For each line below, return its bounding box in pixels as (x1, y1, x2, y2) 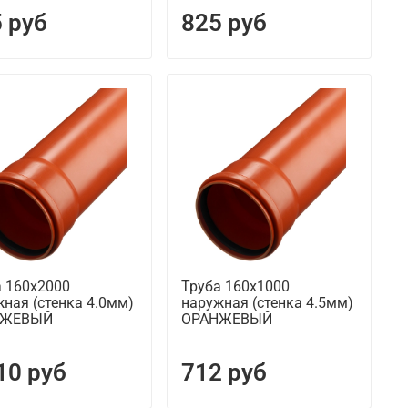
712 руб (180, 359, 267, 387)
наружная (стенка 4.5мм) (180, 294, 353, 312)
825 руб (180, 9, 267, 37)
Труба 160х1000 (180, 278, 290, 296)
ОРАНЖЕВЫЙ (180, 311, 272, 329)
